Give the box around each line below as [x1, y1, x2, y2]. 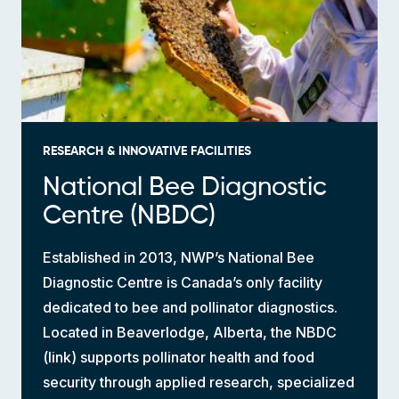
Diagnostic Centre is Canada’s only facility [43, 273, 322, 292]
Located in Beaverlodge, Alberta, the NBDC [43, 323, 337, 342]
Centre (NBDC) [43, 204, 216, 230]
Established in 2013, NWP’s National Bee [43, 248, 314, 267]
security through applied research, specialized [43, 373, 354, 392]
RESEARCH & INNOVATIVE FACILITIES [43, 145, 251, 159]
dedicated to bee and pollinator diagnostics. [43, 298, 338, 317]
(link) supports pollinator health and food [43, 348, 314, 367]
